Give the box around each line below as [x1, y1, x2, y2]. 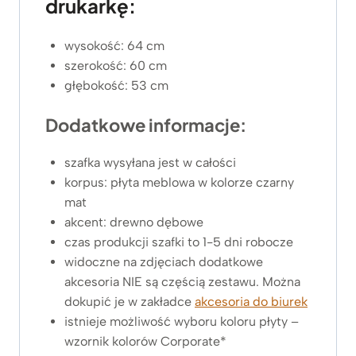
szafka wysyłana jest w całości [64, 155, 236, 171]
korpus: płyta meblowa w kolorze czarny [64, 175, 294, 191]
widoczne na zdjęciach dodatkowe [64, 254, 263, 270]
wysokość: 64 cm [64, 38, 164, 54]
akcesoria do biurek [195, 294, 308, 310]
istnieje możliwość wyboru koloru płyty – [64, 314, 299, 330]
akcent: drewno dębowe [64, 215, 203, 230]
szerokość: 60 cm [64, 58, 167, 74]
